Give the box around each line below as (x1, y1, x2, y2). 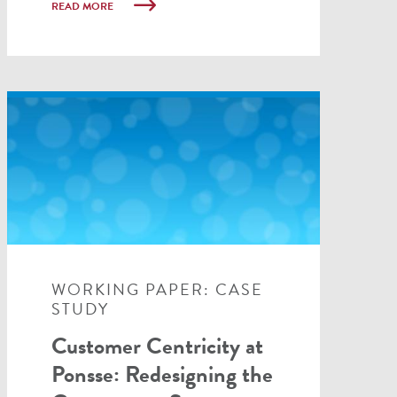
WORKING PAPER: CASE (51, 276, 263, 301)
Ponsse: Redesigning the (51, 356, 273, 392)
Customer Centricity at (51, 328, 263, 363)
